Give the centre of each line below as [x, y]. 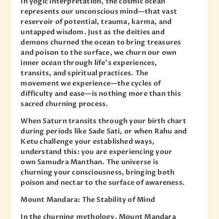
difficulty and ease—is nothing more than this [101, 94]
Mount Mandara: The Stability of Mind [88, 200]
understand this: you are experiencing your [97, 152]
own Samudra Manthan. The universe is [89, 162]
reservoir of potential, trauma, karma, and [96, 22]
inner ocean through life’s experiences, [89, 63]
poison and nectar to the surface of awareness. [103, 183]
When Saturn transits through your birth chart [103, 121]
